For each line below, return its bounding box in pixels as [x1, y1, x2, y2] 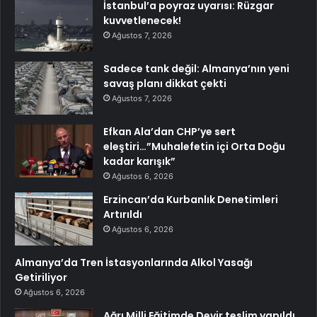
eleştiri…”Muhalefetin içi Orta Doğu [103, 139, 285, 154]
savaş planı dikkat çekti [103, 76, 226, 91]
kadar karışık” [103, 154, 175, 168]
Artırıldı [103, 207, 142, 221]
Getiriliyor [15, 270, 67, 284]
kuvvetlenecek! [103, 13, 181, 28]
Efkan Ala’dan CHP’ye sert [103, 124, 236, 139]
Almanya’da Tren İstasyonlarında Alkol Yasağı [15, 255, 253, 270]
